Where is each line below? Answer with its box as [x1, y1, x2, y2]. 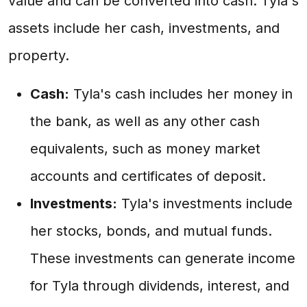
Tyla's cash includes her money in [69, 86, 293, 102]
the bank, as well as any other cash [30, 113, 260, 130]
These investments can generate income [30, 250, 295, 267]
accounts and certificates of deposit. [30, 168, 266, 184]
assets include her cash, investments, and [8, 20, 280, 36]
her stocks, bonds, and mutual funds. [30, 223, 272, 239]
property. [8, 47, 69, 64]
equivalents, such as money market [30, 140, 260, 157]
